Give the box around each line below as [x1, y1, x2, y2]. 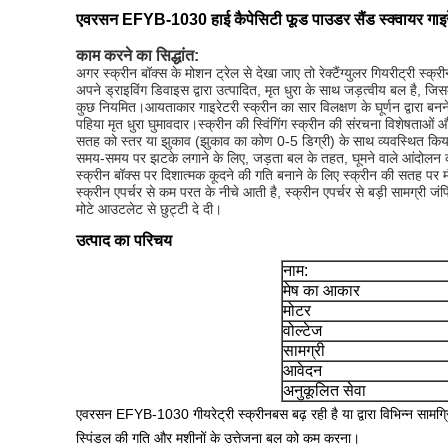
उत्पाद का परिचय [76, 232, 172, 249]
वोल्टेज [283, 322, 322, 339]
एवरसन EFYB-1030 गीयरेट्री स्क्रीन [76, 406, 272, 422]
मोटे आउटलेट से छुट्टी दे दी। [76, 201, 222, 217]
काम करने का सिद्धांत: [76, 47, 199, 64]
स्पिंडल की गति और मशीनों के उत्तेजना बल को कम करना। [76, 430, 360, 446]
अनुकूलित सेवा [283, 382, 366, 399]
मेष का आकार [283, 282, 360, 299]
